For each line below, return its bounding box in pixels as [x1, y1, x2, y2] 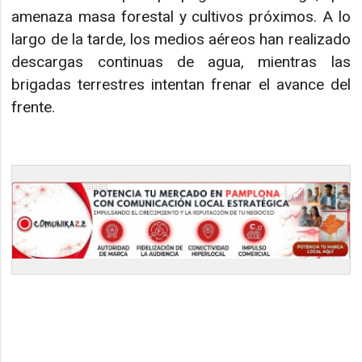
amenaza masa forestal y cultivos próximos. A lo [11, 6, 351, 26]
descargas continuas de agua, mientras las [11, 52, 351, 71]
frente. [11, 97, 56, 116]
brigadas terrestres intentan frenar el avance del [11, 74, 351, 94]
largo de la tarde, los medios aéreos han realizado [11, 29, 351, 48]
